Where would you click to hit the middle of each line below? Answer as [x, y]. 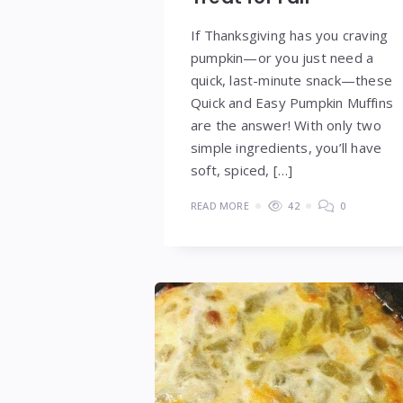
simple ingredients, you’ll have [287, 147]
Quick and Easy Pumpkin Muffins [292, 102]
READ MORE [220, 205]
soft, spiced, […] [242, 170]
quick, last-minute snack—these [291, 80]
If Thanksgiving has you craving [290, 35]
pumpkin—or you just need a [282, 57]
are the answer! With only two [286, 125]
